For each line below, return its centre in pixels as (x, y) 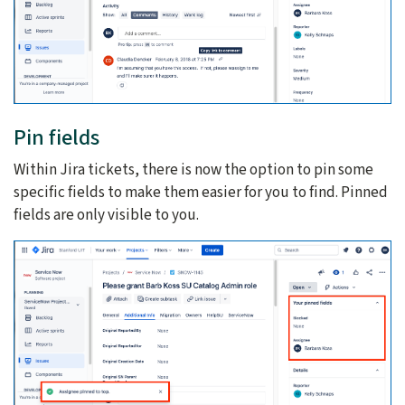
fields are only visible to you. (106, 215)
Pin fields (57, 138)
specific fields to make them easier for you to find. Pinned (201, 193)
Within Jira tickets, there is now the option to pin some (193, 170)
